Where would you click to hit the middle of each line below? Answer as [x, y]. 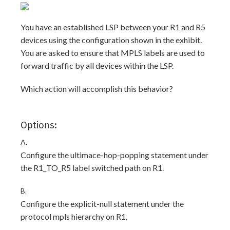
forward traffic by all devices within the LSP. [97, 65]
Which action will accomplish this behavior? [97, 89]
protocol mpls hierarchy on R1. [74, 216]
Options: [39, 125]
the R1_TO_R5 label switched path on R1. [92, 168]
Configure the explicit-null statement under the [102, 204]
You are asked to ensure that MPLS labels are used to [113, 53]
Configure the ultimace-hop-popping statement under [114, 155]
